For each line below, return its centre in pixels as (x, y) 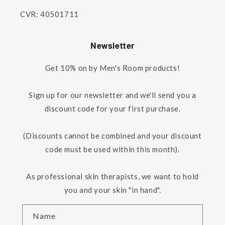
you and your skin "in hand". (113, 190)
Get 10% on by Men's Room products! (113, 68)
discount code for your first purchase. (113, 108)
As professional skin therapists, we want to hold (113, 176)
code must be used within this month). (113, 149)
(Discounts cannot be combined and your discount (113, 135)
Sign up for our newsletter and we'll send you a (113, 95)
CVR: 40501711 (49, 14)
